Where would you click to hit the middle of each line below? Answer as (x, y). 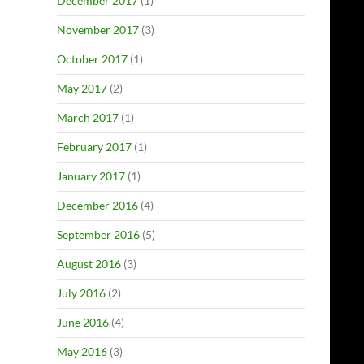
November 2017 (98, 30)
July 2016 (81, 293)
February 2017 (94, 147)
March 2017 (88, 117)
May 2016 (82, 351)
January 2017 (91, 176)
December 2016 (97, 205)
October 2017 (92, 59)
